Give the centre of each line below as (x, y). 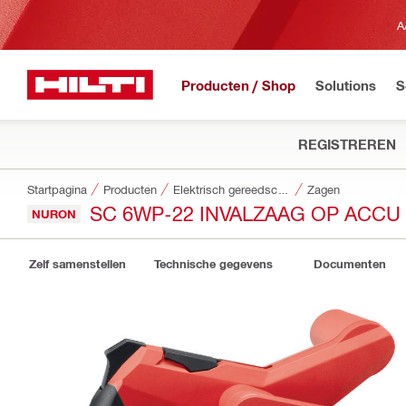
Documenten (350, 264)
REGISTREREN (347, 144)
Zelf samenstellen (77, 264)
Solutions (346, 85)
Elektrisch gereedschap (283, 189)
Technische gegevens (213, 264)
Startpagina (57, 189)
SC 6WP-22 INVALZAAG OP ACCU (245, 213)
